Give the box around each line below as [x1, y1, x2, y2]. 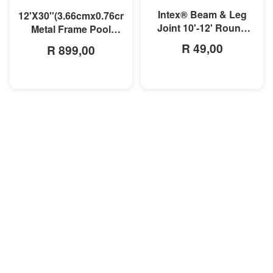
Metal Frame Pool [31, 22, 111, 37]
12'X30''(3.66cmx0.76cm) [18, 9, 132, 23]
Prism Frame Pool [161, 34, 243, 48]
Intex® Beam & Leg [157, 7, 247, 21]
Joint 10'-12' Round [157, 20, 247, 35]
